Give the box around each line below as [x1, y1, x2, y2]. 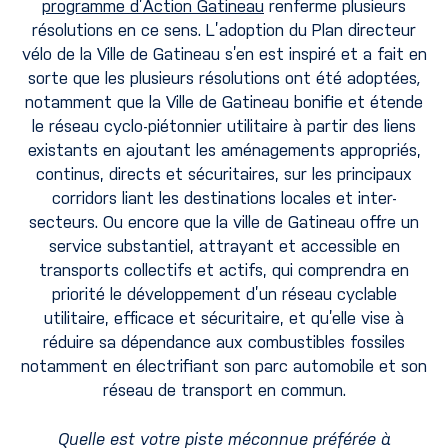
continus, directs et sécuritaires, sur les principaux [36, 163, 412, 184]
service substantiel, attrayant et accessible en [48, 235, 400, 256]
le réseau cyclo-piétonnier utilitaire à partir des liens [32, 115, 416, 136]
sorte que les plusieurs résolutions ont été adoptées [27, 67, 417, 88]
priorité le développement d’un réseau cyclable [51, 283, 397, 304]
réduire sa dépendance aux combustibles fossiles [43, 331, 405, 352]
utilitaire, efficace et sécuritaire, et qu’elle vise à [44, 307, 404, 328]
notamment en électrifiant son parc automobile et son [21, 355, 427, 376]
